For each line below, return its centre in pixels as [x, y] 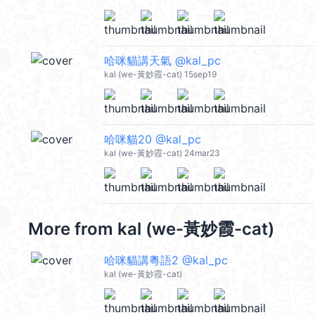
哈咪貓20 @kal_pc [153, 139]
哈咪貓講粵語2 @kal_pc [166, 260]
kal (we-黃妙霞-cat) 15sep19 [160, 74]
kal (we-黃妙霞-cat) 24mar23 [162, 153]
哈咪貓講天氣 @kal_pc [162, 60]
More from [73, 229]
